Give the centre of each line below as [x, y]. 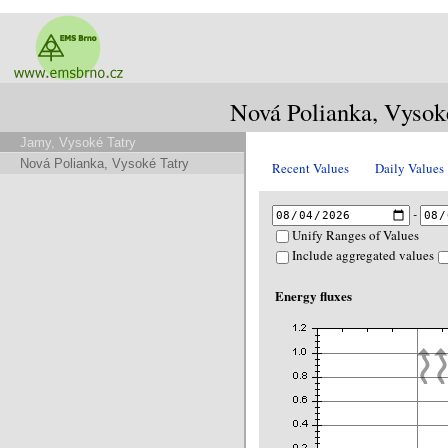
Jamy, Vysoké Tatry [78, 142]
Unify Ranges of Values [355, 234]
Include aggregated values [363, 255]
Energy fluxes [313, 296]
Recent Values [310, 168]
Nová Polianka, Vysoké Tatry [104, 163]
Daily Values [409, 168]
